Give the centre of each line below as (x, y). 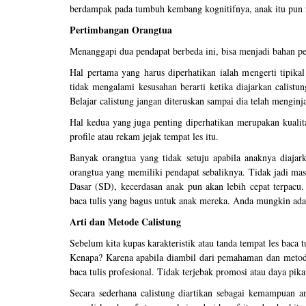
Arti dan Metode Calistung (125, 222)
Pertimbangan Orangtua (121, 30)
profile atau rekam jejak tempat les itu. (144, 137)
